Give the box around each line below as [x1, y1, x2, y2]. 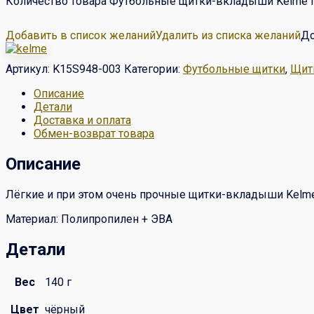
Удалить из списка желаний [156, 28, 301, 42]
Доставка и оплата [34, 113, 131, 127]
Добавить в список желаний [6, 28, 156, 42]
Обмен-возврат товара [34, 126, 154, 140]
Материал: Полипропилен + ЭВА [6, 212, 172, 226]
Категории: [124, 62, 183, 76]
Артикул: [6, 62, 53, 76]
